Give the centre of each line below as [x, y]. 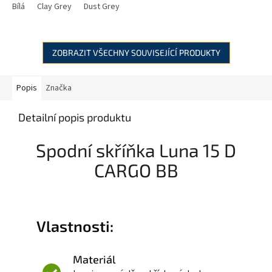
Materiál [94, 260]
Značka [59, 88]
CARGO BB [136, 170]
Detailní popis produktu [75, 117]
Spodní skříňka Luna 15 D [136, 150]
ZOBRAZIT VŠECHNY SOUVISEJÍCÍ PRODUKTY [136, 53]
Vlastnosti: [75, 226]
